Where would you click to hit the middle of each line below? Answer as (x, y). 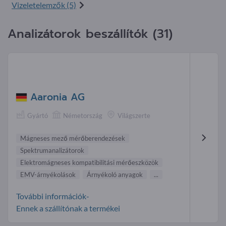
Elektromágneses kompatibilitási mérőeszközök (89, 162)
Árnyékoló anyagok (115, 174)
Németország (83, 116)
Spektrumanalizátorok (52, 150)
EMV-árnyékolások (48, 174)
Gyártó (38, 116)
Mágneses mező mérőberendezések (73, 138)
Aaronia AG (58, 97)
